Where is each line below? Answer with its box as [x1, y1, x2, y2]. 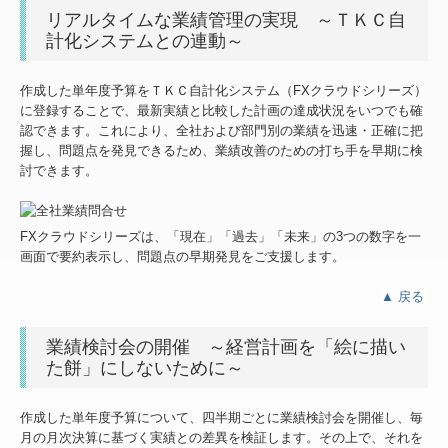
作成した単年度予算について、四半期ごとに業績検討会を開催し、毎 [20, 410, 423, 426]
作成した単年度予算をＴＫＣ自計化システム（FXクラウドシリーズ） [20, 82, 427, 98]
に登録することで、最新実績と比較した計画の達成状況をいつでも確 [20, 102, 423, 118]
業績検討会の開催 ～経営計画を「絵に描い [46, 337, 406, 358]
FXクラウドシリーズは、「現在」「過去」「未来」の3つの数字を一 [20, 229, 421, 245]
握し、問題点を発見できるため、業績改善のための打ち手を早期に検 [20, 142, 423, 158]
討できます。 [20, 162, 98, 178]
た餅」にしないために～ [46, 358, 244, 379]
